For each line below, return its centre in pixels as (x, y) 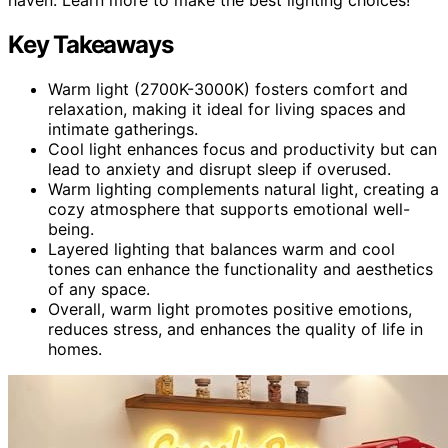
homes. (75, 348)
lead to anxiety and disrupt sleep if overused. (219, 168)
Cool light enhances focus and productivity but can (242, 148)
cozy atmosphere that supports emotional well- (229, 208)
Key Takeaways (90, 44)
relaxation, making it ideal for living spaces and (227, 108)
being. (71, 228)
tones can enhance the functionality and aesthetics (240, 268)
